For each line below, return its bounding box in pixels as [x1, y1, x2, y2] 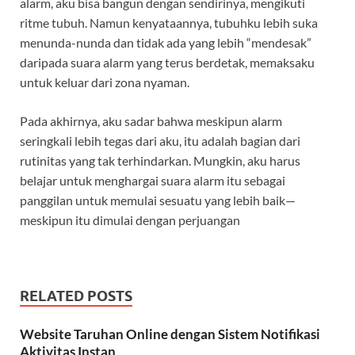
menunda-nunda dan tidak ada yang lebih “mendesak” [20, 35, 311, 51]
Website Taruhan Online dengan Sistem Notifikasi [20, 326, 320, 343]
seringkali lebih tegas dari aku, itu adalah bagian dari [20, 133, 300, 149]
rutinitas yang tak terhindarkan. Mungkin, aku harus [20, 153, 300, 169]
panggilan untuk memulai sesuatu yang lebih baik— [20, 193, 296, 208]
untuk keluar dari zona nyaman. [20, 74, 189, 90]
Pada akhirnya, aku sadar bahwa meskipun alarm [20, 113, 282, 129]
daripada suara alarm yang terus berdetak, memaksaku [20, 55, 315, 71]
